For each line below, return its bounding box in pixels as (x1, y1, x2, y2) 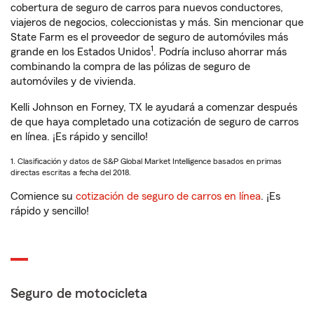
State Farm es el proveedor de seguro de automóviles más (11, 32, 288, 43)
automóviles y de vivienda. (11, 76, 136, 87)
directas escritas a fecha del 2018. (11, 168, 131, 177)
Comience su (11, 191, 76, 202)
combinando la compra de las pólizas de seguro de (11, 61, 250, 72)
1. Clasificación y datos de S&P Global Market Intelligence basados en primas (11, 157, 282, 165)
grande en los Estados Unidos (11, 46, 151, 57)
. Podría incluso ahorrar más (153, 46, 287, 57)
